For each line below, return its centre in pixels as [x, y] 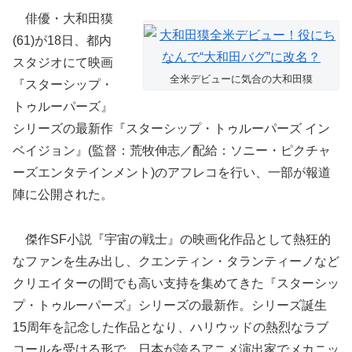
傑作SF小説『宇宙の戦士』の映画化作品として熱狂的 [172, 239]
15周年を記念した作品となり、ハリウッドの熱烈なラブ [170, 327]
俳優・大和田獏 [63, 19]
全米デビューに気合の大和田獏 [241, 79]
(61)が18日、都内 [62, 41]
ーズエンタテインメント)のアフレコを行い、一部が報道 [172, 173]
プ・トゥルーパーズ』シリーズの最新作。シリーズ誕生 [170, 305]
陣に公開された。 [63, 195]
